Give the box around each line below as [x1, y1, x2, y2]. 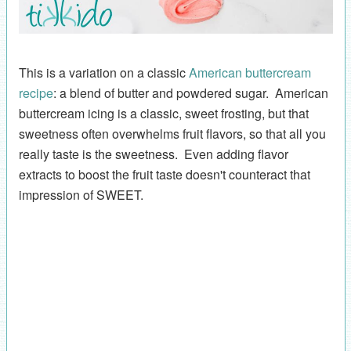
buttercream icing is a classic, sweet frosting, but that [18, 103, 309, 122]
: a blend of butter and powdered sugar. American [52, 83, 328, 102]
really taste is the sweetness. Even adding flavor [18, 144, 288, 163]
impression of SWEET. [18, 185, 153, 204]
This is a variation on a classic [18, 63, 189, 81]
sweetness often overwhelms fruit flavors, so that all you [18, 124, 326, 143]
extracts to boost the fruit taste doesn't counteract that [18, 165, 310, 183]
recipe [18, 83, 53, 102]
